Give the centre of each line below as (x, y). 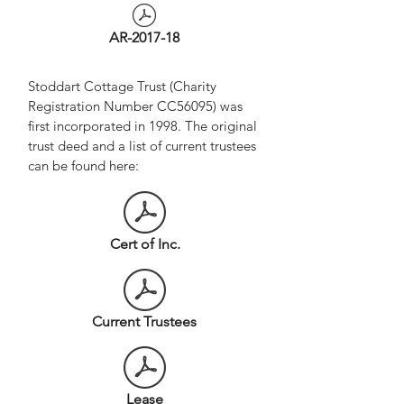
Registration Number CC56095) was (135, 106)
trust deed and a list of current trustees (142, 146)
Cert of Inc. (145, 244)
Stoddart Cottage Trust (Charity (122, 86)
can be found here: (83, 165)
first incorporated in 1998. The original (142, 126)
